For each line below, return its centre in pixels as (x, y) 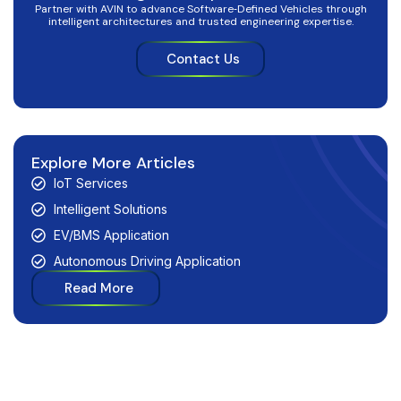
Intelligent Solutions (111, 209)
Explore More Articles (113, 163)
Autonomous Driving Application (147, 261)
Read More (98, 288)
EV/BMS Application (111, 235)
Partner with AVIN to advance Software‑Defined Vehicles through (200, 9)
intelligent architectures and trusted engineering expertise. (200, 21)
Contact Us (203, 59)
